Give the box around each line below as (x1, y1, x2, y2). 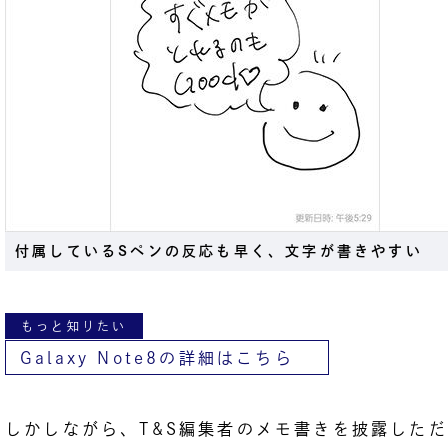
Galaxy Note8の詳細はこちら (20, 350, 294, 367)
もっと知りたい (21, 320, 128, 333)
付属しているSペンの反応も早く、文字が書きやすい (15, 244, 423, 259)
